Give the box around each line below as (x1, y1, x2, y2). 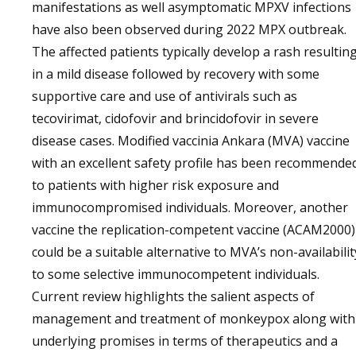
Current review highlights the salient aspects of (32, 288, 315, 305)
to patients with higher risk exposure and (32, 176, 279, 194)
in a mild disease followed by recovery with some (32, 65, 319, 83)
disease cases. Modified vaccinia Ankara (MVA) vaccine (32, 132, 350, 149)
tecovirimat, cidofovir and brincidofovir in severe (32, 110, 319, 127)
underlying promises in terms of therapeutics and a (32, 332, 338, 350)
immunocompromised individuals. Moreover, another (32, 199, 348, 216)
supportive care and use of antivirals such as (32, 87, 297, 105)
